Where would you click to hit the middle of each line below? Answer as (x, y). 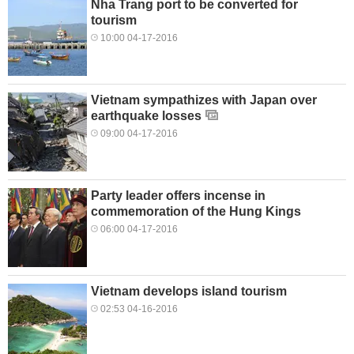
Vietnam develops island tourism (189, 292)
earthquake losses (146, 116)
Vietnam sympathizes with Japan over (204, 100)
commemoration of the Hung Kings (196, 212)
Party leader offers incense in (178, 196)
